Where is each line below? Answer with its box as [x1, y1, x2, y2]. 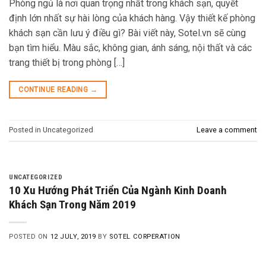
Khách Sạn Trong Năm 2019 [9, 198, 136, 212]
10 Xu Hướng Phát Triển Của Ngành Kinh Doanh [9, 183, 227, 198]
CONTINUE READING [18, 85, 90, 94]
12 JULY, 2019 [50, 233, 96, 241]
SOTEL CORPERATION [109, 233, 180, 241]
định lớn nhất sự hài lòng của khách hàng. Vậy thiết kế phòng [9, 12, 255, 24]
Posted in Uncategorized [9, 125, 93, 135]
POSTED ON [9, 233, 50, 241]
